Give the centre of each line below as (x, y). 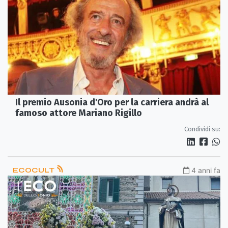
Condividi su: (202, 129)
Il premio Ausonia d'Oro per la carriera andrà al (112, 102)
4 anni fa (206, 170)
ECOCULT (34, 170)
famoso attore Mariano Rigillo (79, 113)
